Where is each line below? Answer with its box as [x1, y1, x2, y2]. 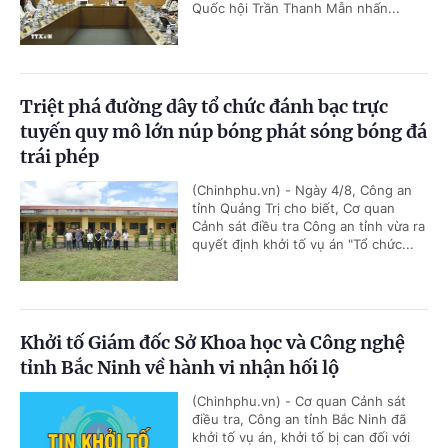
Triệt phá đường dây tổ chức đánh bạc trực [20, 94, 388, 118]
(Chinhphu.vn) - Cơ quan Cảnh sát [192, 392, 406, 409]
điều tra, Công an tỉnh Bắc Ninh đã [192, 410, 406, 427]
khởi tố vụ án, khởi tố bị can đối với [192, 428, 410, 445]
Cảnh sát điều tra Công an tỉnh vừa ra [192, 217, 425, 234]
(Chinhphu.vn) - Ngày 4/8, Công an [192, 181, 412, 198]
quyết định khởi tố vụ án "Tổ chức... [192, 235, 414, 252]
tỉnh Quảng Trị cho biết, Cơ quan [192, 199, 395, 216]
